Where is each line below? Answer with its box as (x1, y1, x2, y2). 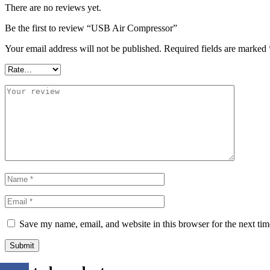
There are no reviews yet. (5, 2, 101, 13)
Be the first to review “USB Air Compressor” (5, 22, 177, 33)
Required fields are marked (164, 43, 269, 54)
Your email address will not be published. (5, 43, 162, 54)
